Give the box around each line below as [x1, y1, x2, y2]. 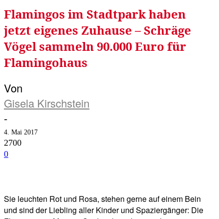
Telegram [139, 175, 164, 182]
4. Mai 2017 [4, 129, 38, 136]
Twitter [86, 175, 106, 182]
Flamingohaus [4, 54, 88, 71]
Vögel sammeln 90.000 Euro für [4, 38, 186, 55]
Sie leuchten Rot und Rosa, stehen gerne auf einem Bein [4, 193, 201, 205]
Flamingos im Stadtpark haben [4, 6, 186, 22]
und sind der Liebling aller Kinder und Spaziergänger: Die [4, 204, 203, 216]
